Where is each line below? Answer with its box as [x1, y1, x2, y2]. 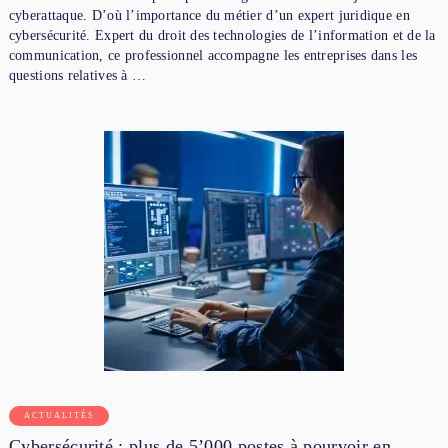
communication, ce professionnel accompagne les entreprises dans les [8, 47, 418, 63]
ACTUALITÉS [23, 410, 94, 420]
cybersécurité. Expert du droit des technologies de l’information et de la [8, 27, 436, 43]
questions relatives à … [8, 67, 147, 83]
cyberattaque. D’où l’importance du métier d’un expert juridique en [8, 7, 410, 23]
